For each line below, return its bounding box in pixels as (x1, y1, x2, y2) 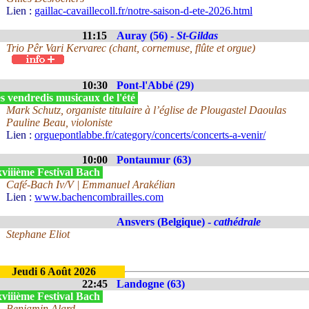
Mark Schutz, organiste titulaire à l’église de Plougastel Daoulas (6, 104, 286, 116)
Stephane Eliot (6, 228, 70, 240)
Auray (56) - (117, 30, 177, 41)
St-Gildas (177, 30, 218, 41)
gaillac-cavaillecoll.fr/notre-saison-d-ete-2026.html (34, 5, 252, 17)
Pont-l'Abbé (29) (117, 79, 194, 91)
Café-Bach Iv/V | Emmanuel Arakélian (6, 179, 175, 190)
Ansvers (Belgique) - (117, 216, 214, 228)
